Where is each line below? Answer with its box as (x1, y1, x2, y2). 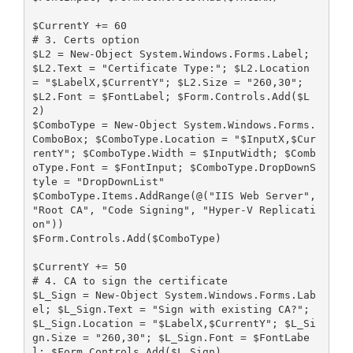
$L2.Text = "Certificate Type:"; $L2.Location (32, 61, 310, 74)
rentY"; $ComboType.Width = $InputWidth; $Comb (32, 147, 316, 159)
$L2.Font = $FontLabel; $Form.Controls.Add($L (32, 90, 310, 102)
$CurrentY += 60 (32, 19, 127, 32)
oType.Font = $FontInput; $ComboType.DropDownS (32, 161, 316, 173)
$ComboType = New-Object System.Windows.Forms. (32, 118, 316, 131)
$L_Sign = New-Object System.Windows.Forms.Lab (32, 288, 316, 301)
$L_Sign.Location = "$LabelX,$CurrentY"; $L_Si (32, 317, 316, 329)
